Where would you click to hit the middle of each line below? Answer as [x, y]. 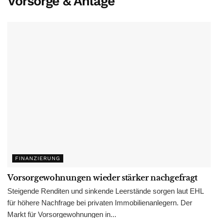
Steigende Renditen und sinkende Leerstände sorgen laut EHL [105, 191]
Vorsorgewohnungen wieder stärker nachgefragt [102, 177]
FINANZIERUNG [38, 158]
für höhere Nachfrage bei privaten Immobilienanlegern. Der [100, 202]
